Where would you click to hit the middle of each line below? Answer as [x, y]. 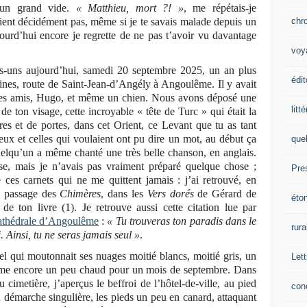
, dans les [124, 194]
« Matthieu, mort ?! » [130, 8]
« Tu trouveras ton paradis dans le [182, 221]
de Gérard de [225, 194]
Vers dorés [170, 194]
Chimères [81, 194]
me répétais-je [225, 8]
